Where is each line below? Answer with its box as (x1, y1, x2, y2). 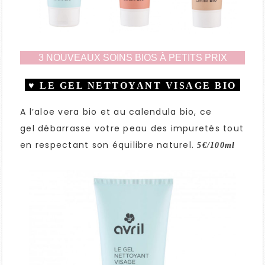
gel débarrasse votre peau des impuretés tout (20, 122, 244, 135)
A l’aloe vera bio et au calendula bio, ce (20, 106, 212, 118)
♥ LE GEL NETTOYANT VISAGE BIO (24, 80, 241, 91)
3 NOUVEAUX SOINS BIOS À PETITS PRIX (38, 53, 227, 63)
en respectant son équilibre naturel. (20, 139, 194, 151)
